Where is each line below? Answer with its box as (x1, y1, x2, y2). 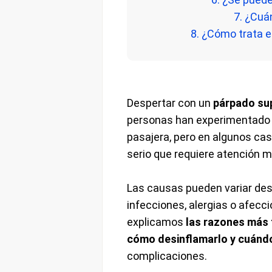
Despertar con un (126, 97, 213, 110)
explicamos (126, 216, 186, 229)
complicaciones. (126, 250, 207, 263)
